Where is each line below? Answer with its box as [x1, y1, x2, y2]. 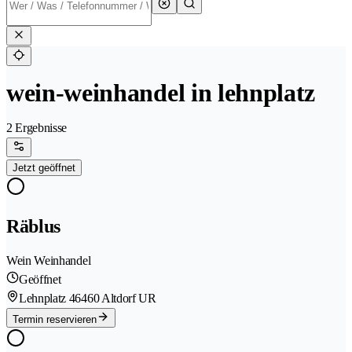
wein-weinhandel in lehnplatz [6, 79, 316, 108]
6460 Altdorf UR [75, 291, 156, 306]
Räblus [6, 216, 61, 237]
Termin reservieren [13, 313, 97, 326]
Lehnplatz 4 [19, 291, 75, 306]
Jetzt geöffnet [13, 162, 75, 174]
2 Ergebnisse [6, 121, 68, 135]
